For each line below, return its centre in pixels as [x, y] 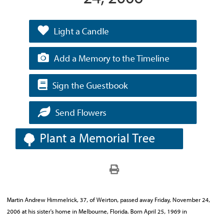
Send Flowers [81, 112]
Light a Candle [82, 31]
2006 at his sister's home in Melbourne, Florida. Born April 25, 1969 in [97, 211]
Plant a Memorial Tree [97, 138]
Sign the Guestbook [90, 85]
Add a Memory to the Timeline [112, 58]
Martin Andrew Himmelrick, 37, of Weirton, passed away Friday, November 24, [108, 200]
